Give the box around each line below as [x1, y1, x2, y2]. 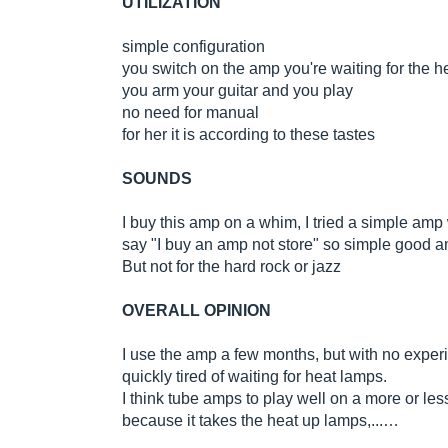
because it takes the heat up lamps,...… [122, 412, 399, 430]
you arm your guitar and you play [122, 82, 353, 100]
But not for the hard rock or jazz [122, 258, 341, 276]
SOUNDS [122, 170, 192, 188]
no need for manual [122, 104, 259, 122]
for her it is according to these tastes [122, 126, 375, 144]
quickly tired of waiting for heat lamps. [122, 368, 387, 386]
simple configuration [122, 38, 265, 56]
